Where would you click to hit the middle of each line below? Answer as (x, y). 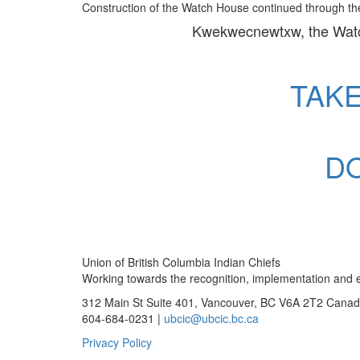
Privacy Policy (117, 342)
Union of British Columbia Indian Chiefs (181, 262)
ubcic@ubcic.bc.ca (211, 318)
